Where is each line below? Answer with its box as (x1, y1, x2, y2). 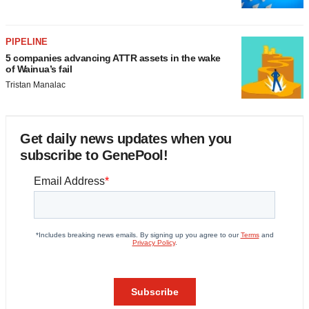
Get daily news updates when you (20, 131, 232, 146)
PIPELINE (6, 37, 48, 47)
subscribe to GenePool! (20, 148, 168, 163)
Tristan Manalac (6, 80, 66, 90)
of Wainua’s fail (6, 63, 72, 74)
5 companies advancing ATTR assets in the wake (6, 52, 221, 63)
